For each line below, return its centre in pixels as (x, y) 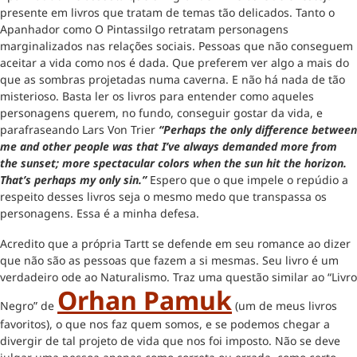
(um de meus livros (284, 305)
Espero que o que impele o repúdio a (247, 179)
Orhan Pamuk (145, 300)
